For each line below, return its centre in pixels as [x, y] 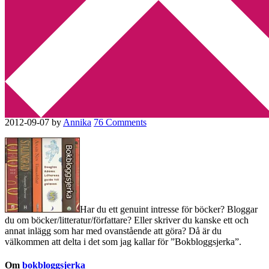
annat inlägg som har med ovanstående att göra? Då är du [113, 231]
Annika [77, 122]
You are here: [31, 30]
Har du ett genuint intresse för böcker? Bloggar [169, 209]
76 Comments [120, 122]
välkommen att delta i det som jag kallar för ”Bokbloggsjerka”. [123, 241]
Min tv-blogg [54, 10]
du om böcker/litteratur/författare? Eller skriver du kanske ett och [127, 220]
